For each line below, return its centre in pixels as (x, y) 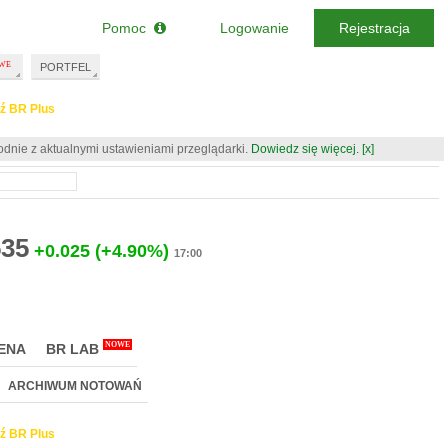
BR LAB (72, 349)
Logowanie (254, 28)
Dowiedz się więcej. (305, 149)
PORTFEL (65, 67)
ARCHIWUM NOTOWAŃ (75, 386)
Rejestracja (374, 28)
